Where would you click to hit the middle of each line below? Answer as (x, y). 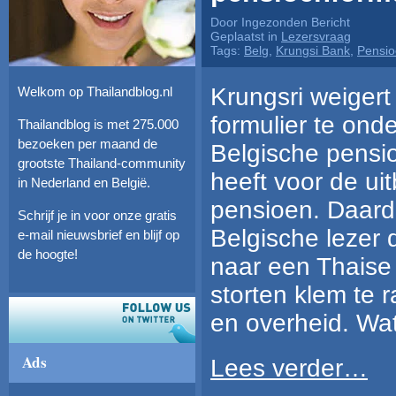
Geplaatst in (246, 36)
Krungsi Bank (313, 50)
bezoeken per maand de (88, 144)
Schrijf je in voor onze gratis (97, 215)
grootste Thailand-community (102, 163)
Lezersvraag (316, 36)
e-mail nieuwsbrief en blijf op (99, 235)
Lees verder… (289, 368)
